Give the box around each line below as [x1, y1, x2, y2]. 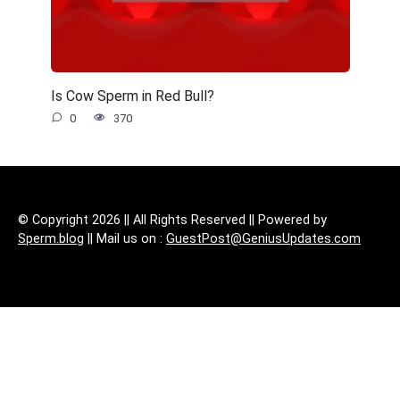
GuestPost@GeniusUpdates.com [166, 230, 361, 246]
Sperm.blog [18, 230, 84, 246]
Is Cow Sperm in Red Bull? [50, 87, 214, 104]
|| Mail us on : [84, 230, 166, 246]
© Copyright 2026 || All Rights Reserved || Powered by [18, 212, 327, 228]
